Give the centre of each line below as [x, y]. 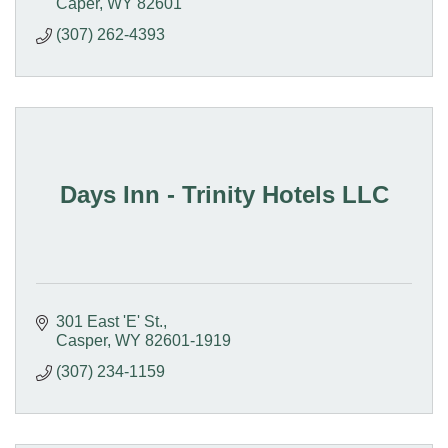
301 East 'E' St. [109, 322]
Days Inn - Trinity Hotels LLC [224, 195]
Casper [81, 341]
